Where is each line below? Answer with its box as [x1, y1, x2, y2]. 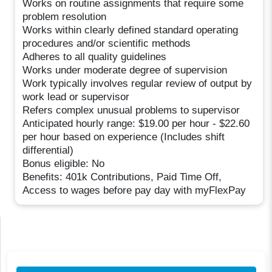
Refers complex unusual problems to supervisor [22, 104, 240, 116]
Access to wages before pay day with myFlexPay [22, 184, 246, 196]
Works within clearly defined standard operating [22, 24, 239, 36]
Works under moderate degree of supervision [22, 64, 228, 76]
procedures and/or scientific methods [22, 37, 191, 49]
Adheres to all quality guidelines [22, 50, 167, 63]
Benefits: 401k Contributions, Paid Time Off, [22, 171, 222, 183]
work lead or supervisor [22, 90, 130, 103]
